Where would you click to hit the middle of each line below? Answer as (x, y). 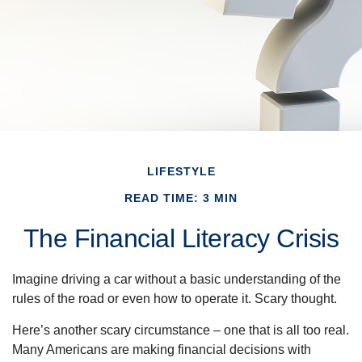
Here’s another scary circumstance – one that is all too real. (181, 330)
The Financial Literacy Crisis (181, 239)
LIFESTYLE (181, 172)
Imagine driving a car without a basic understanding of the (177, 280)
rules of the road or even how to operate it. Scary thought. (175, 299)
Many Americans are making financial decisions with (162, 350)
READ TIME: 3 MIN (181, 198)
